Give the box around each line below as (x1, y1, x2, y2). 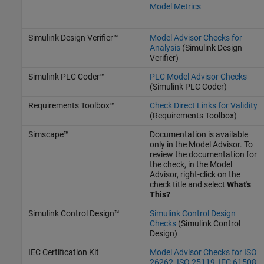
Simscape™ (28, 130, 69, 140)
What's (226, 180, 251, 190)
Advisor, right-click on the (149, 170, 240, 180)
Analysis (149, 43, 180, 53)
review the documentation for (149, 150, 257, 160)
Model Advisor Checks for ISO (149, 247, 257, 258)
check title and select (149, 180, 227, 190)
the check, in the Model (149, 160, 232, 170)
